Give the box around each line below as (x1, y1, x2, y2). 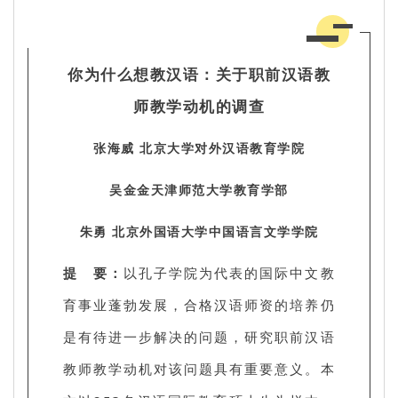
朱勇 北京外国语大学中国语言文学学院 (79, 222, 319, 240)
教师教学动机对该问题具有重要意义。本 (63, 359, 335, 378)
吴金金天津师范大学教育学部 (109, 180, 289, 198)
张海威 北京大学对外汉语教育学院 (93, 139, 305, 156)
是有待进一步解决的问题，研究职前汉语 (63, 327, 335, 346)
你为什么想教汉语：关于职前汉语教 (68, 63, 330, 84)
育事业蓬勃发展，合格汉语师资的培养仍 (63, 295, 335, 314)
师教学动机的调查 (133, 95, 265, 116)
